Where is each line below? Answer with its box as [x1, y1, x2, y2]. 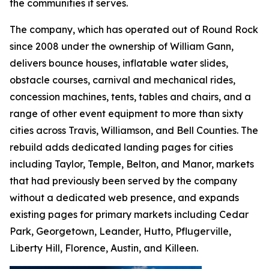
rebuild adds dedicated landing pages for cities [10, 141, 233, 153]
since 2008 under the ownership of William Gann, [10, 40, 234, 52]
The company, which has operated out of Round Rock [10, 23, 258, 35]
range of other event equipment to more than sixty [10, 107, 243, 119]
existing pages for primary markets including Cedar [10, 208, 249, 220]
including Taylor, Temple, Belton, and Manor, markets [10, 158, 254, 170]
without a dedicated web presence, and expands [10, 192, 239, 204]
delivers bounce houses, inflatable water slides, [10, 57, 228, 69]
